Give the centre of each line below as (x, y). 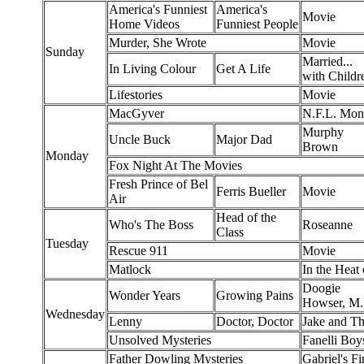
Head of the (246, 217)
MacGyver (136, 113)
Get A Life (243, 69)
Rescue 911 (139, 251)
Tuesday (67, 243)
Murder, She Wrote (158, 43)
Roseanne (327, 225)
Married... (327, 61)
